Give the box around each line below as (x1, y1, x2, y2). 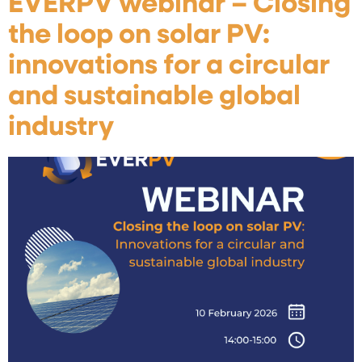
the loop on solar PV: (8, 22, 270, 49)
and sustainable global (8, 83, 301, 111)
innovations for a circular (8, 53, 330, 80)
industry (8, 114, 114, 141)
